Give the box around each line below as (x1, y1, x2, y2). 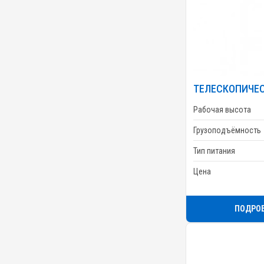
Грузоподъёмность (193, 125, 261, 135)
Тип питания (193, 146, 235, 156)
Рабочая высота (193, 104, 251, 114)
